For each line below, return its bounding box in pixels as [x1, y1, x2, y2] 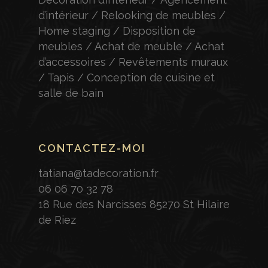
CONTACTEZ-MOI [38, 142, 145, 155]
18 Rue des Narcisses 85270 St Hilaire [38, 198, 230, 211]
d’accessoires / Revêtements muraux [38, 56, 228, 69]
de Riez [38, 214, 76, 227]
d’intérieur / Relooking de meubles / [38, 9, 226, 22]
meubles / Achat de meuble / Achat [38, 40, 224, 53]
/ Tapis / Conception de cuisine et [38, 71, 215, 84]
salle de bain [38, 87, 103, 100]
